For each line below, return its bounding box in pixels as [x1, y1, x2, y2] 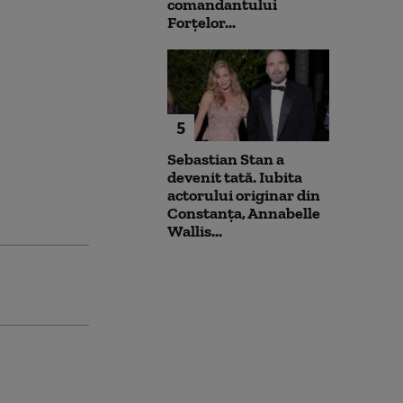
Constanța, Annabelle [167, 202, 320, 223]
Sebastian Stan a [167, 148, 284, 169]
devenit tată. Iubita [167, 166, 302, 187]
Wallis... [167, 220, 222, 241]
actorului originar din [167, 184, 320, 205]
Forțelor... [167, 13, 236, 33]
